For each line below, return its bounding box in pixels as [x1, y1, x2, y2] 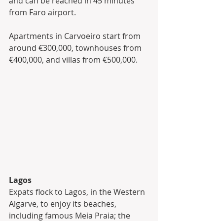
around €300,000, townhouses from [9, 42, 144, 53]
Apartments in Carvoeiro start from [9, 30, 143, 41]
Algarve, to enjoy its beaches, [9, 198, 118, 210]
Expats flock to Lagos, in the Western [9, 186, 147, 198]
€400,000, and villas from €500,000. [9, 54, 138, 65]
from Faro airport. [9, 6, 78, 18]
